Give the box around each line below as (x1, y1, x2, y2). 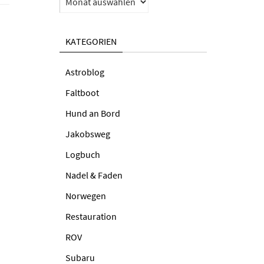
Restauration (65, 210, 117, 222)
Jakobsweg (65, 128, 110, 140)
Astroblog (65, 66, 104, 78)
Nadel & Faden (65, 169, 123, 181)
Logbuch (65, 148, 100, 160)
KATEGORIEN (65, 35, 117, 47)
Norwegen (65, 190, 106, 202)
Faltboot (65, 87, 99, 98)
